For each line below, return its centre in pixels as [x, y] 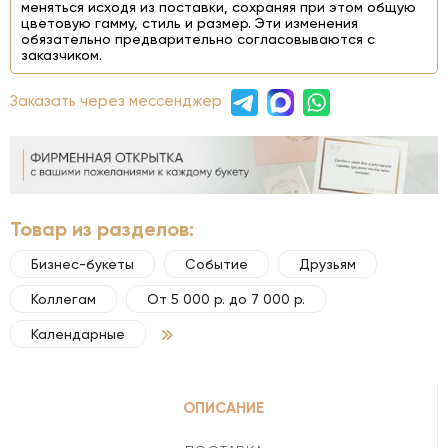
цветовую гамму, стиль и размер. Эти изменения [189, 23]
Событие [216, 263]
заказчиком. [61, 55]
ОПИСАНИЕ [223, 407]
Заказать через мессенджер [118, 101]
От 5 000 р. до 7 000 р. [226, 298]
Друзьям [327, 263]
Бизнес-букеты [82, 263]
